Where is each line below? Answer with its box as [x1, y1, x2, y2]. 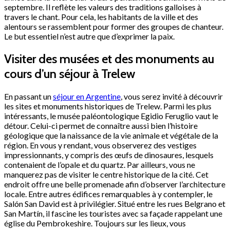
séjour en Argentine [53, 91, 121, 102]
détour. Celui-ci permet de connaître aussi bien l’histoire [4, 121, 198, 131]
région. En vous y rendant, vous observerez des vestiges [4, 140, 197, 150]
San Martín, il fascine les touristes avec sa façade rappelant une [4, 208, 222, 219]
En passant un [4, 91, 53, 102]
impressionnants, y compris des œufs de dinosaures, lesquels [4, 150, 214, 160]
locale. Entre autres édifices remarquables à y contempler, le [4, 189, 213, 199]
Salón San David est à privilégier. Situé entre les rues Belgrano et [4, 199, 225, 209]
